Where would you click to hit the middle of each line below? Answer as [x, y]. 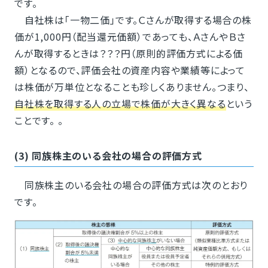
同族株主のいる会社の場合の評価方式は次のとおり [131, 185]
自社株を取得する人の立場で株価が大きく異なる [120, 103]
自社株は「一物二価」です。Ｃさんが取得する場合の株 [133, 19]
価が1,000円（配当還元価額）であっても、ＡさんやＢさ [130, 36]
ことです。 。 [39, 120]
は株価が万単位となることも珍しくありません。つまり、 [132, 86]
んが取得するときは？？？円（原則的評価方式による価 [128, 53]
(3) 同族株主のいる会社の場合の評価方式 [108, 155]
